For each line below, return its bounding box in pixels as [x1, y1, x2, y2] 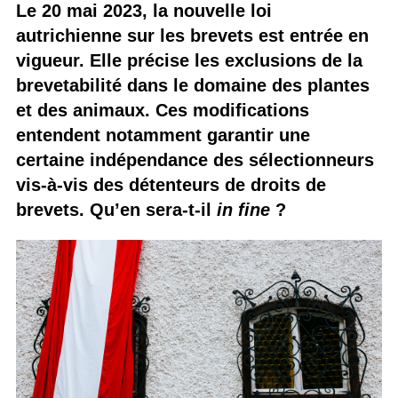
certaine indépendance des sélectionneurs [15, 150, 374, 170]
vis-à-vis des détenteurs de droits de [15, 175, 326, 195]
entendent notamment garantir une [15, 125, 310, 145]
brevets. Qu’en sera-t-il [15, 200, 217, 219]
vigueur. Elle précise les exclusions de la [15, 51, 362, 70]
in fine [216, 200, 270, 219]
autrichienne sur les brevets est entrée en [15, 26, 369, 45]
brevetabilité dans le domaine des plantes [15, 76, 370, 95]
